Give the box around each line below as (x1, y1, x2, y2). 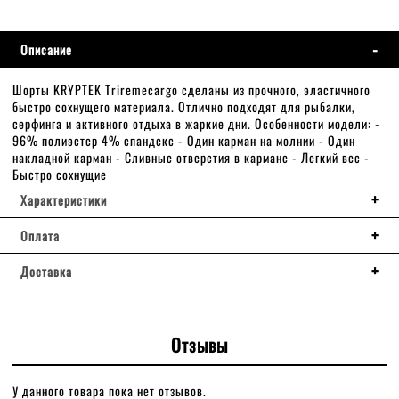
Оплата (20, 225, 60, 245)
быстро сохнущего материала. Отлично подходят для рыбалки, (12, 96, 355, 116)
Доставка (20, 261, 72, 281)
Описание (20, 39, 72, 59)
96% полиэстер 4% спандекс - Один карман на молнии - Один (12, 130, 355, 150)
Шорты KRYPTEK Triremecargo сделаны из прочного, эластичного (12, 79, 370, 99)
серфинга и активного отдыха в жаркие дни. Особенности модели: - (12, 113, 380, 133)
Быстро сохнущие (12, 164, 107, 183)
